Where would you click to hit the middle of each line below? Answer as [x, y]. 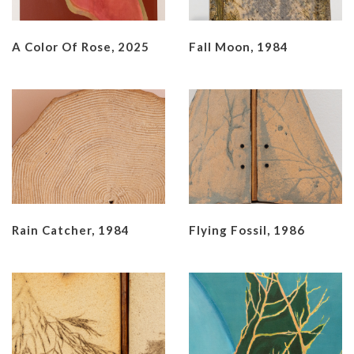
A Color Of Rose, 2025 [81, 47]
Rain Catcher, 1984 [71, 230]
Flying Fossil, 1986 [247, 230]
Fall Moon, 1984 [239, 47]
